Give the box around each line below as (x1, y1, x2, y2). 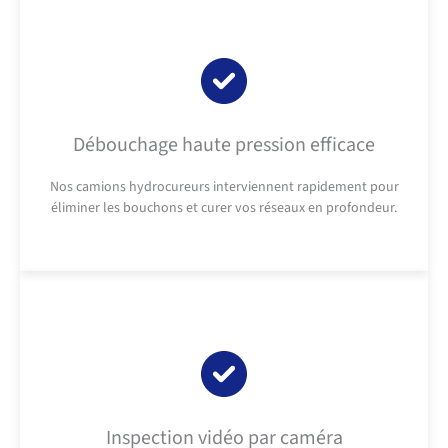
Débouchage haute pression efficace (73, 131, 375, 160)
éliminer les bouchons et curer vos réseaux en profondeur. (51, 198, 397, 219)
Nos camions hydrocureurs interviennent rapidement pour (49, 177, 399, 198)
